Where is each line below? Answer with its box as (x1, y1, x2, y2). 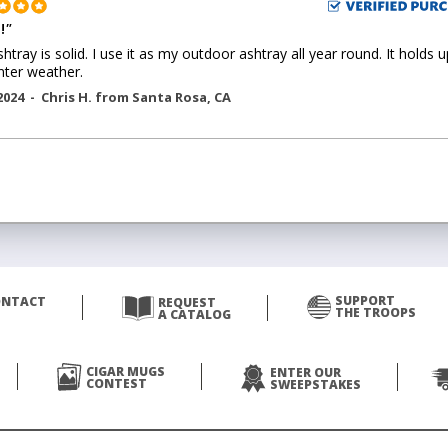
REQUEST (157, 294, 216, 311)
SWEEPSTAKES (270, 376, 361, 393)
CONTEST (86, 375, 147, 392)
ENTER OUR (270, 364, 341, 381)
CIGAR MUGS (86, 363, 165, 380)
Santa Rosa (132, 88, 207, 106)
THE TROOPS (334, 304, 416, 321)
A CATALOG (157, 306, 231, 323)
